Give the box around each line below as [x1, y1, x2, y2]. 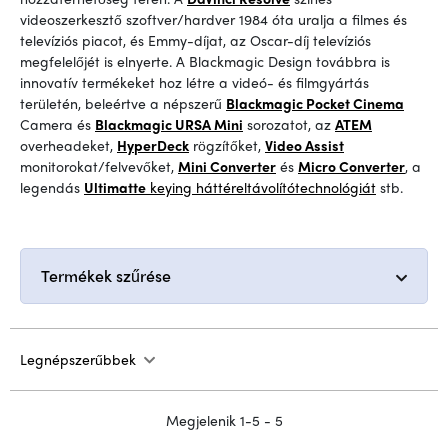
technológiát [295, 177, 376, 197]
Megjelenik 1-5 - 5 [165, 410, 283, 430]
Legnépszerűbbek [20, 349, 136, 369]
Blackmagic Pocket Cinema [226, 93, 404, 113]
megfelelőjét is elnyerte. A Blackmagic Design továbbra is [20, 51, 390, 71]
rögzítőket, [189, 135, 265, 155]
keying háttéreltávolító [150, 177, 295, 197]
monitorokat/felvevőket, [20, 156, 178, 176]
